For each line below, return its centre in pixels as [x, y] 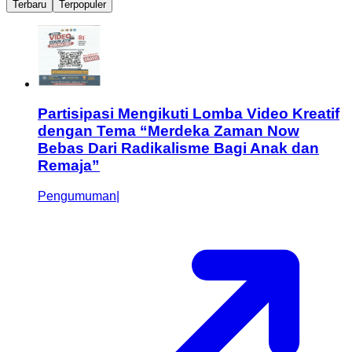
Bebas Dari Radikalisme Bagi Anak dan [178, 148]
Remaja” [69, 166]
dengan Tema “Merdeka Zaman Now [169, 131]
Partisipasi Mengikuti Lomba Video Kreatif [189, 114]
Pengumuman [77, 196]
